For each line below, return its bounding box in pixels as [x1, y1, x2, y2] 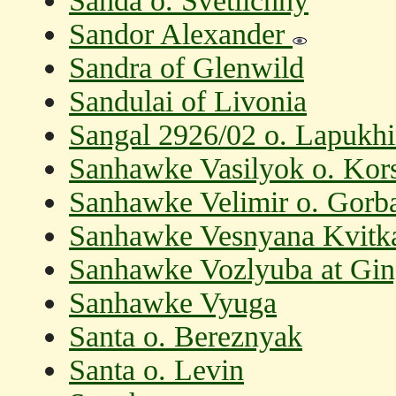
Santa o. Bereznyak [69, 320, 302, 353]
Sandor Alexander [69, 18, 293, 50]
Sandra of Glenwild [69, 51, 304, 84]
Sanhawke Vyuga [69, 286, 277, 319]
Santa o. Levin [69, 354, 244, 386]
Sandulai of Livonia [69, 85, 307, 118]
